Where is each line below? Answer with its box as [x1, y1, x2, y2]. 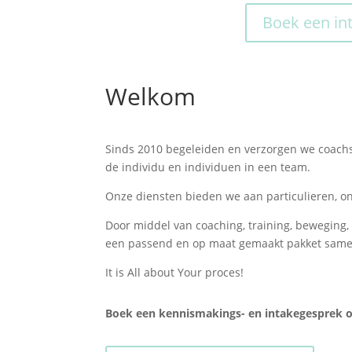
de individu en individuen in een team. [105, 159, 311, 174]
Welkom [105, 80, 196, 113]
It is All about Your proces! [105, 264, 244, 280]
